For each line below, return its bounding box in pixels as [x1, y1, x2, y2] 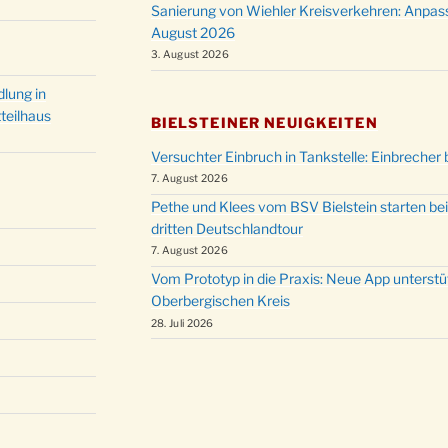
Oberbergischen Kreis [150, 292, 290, 310]
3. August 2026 [150, 48, 230, 62]
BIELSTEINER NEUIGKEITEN [150, 113, 378, 131]
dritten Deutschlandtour [150, 220, 303, 238]
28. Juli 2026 [150, 316, 214, 330]
